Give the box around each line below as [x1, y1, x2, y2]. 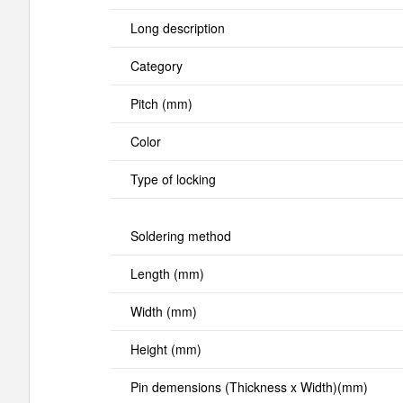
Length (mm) [130, 264, 204, 282]
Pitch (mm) [130, 94, 193, 112]
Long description [130, 18, 225, 37]
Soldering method [130, 226, 231, 245]
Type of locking [130, 169, 216, 188]
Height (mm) [130, 339, 201, 358]
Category [130, 56, 183, 75]
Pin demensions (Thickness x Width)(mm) [130, 377, 368, 396]
